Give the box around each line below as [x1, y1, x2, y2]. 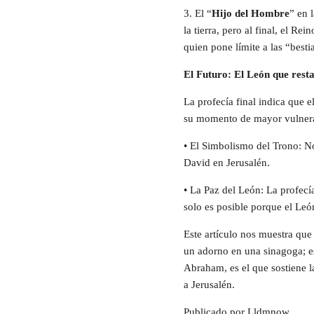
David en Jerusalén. [184, 157, 270, 169]
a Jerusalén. [184, 279, 235, 291]
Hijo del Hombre [212, 8, 289, 20]
